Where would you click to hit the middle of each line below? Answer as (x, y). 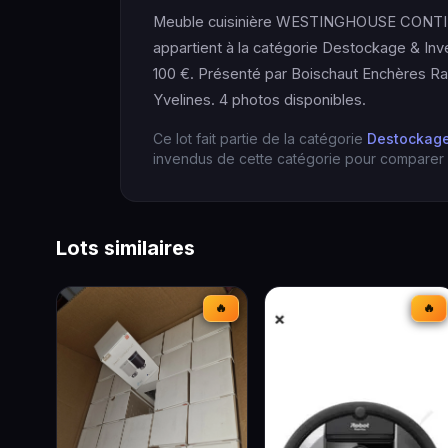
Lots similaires (125, 248)
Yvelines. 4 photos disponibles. (259, 100)
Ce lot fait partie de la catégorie (260, 138)
